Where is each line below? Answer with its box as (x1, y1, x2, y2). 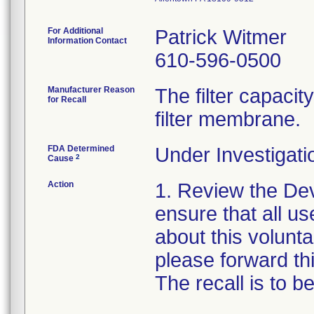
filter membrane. (155, 108, 301, 130)
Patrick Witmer (155, 26, 287, 48)
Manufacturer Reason (48, 85, 135, 95)
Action (48, 179, 74, 189)
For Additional (48, 26, 103, 36)
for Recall (48, 95, 86, 104)
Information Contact (48, 36, 127, 46)
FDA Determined (48, 144, 114, 153)
